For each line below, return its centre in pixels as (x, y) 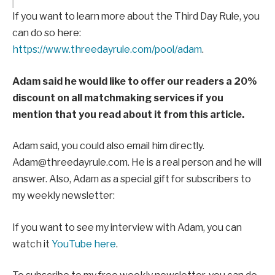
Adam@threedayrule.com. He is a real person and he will (137, 163)
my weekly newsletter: (64, 196)
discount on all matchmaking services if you (118, 98)
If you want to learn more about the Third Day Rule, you (136, 17)
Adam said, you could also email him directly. (108, 146)
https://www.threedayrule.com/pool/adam (107, 50)
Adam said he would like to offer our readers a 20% (134, 81)
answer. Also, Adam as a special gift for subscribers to (132, 179)
